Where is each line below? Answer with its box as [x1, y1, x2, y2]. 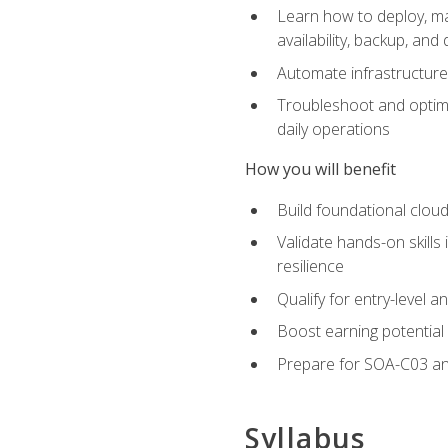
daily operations [276, 118, 390, 141]
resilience [276, 255, 344, 278]
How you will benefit [244, 158, 396, 181]
